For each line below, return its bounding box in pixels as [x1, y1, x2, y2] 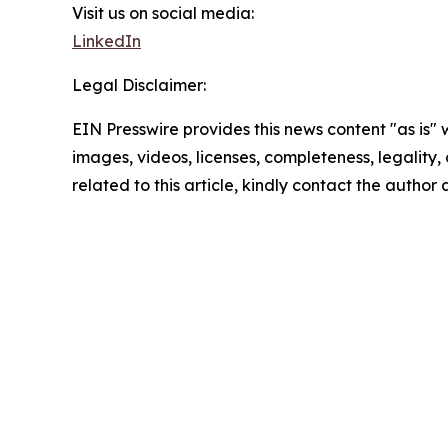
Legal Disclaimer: [72, 75, 206, 96]
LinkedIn [72, 31, 141, 52]
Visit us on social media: [72, 3, 254, 24]
